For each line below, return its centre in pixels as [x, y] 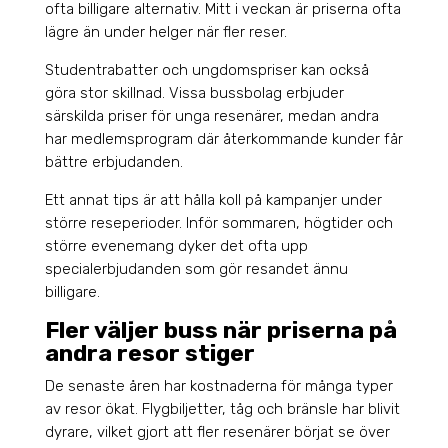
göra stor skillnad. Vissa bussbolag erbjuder [194, 93]
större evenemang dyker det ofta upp [176, 246]
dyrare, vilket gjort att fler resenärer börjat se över [217, 432]
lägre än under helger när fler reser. [165, 32]
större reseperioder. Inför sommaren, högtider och [218, 223]
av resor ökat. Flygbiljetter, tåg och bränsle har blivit [222, 409]
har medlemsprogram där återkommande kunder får [223, 139]
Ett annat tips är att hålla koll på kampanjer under [213, 200]
